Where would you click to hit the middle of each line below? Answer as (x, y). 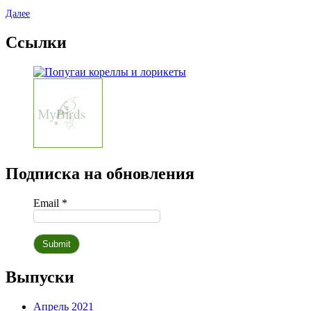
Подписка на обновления (100, 174)
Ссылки (36, 43)
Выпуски (40, 277)
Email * (50, 203)
